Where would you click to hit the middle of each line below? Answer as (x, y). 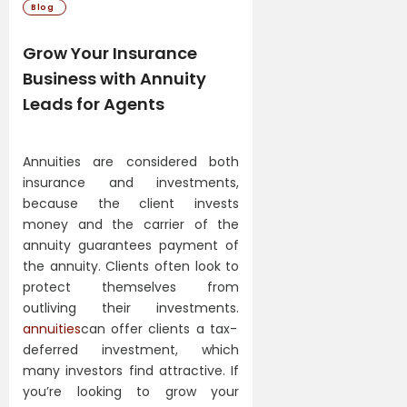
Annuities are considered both (131, 161)
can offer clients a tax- (159, 328)
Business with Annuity (114, 78)
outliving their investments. (131, 308)
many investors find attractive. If (131, 370)
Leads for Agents (94, 104)
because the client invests (131, 203)
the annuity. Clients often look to (131, 266)
